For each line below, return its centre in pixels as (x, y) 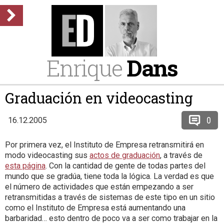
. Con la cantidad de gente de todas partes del (125, 166)
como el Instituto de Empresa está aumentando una (95, 208)
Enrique (86, 68)
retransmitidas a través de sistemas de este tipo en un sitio (110, 197)
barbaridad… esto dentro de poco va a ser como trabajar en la (111, 218)
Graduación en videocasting (99, 98)
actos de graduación (125, 155)
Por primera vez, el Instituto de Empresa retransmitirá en (104, 145)
